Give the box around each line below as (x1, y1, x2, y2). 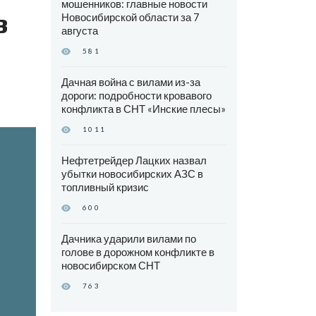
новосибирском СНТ (61, 259, 160, 272)
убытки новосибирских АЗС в (61, 167, 203, 181)
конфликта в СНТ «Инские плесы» (61, 102, 226, 116)
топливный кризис (61, 181, 149, 194)
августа (61, 24, 98, 37)
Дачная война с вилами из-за (61, 75, 200, 89)
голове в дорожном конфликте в (61, 245, 214, 259)
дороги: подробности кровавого (61, 89, 212, 102)
